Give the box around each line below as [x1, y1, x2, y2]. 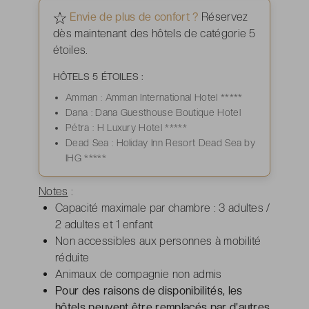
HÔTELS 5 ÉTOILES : [53, 70, 144, 82]
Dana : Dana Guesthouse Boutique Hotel [66, 106, 241, 118]
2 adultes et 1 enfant [55, 217, 154, 231]
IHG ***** [66, 152, 106, 163]
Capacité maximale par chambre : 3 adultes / [55, 201, 270, 215]
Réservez [201, 10, 248, 23]
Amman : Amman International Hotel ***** [66, 91, 243, 103]
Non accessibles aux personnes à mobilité [55, 234, 261, 248]
